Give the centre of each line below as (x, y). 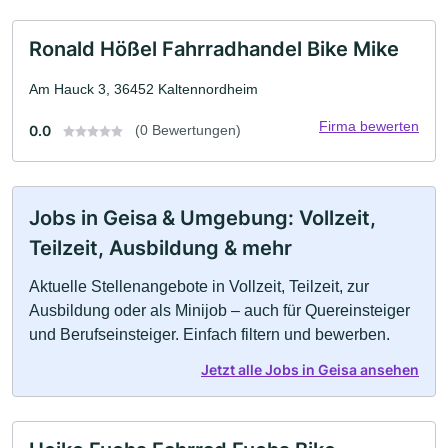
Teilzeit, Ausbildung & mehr (160, 247)
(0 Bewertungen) (188, 129)
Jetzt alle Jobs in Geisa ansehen (310, 369)
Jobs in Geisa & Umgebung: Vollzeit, (202, 217)
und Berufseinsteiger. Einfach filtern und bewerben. (209, 334)
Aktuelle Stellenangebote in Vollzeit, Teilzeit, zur (199, 286)
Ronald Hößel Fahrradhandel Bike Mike (214, 48)
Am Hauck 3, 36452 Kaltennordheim (143, 88)
